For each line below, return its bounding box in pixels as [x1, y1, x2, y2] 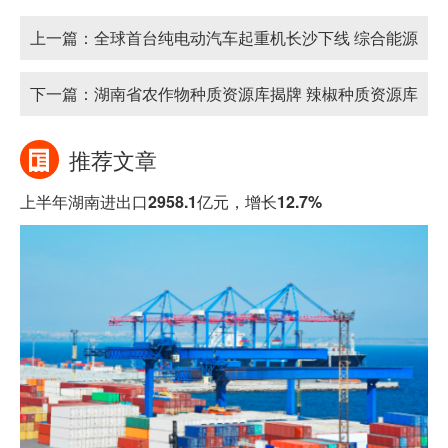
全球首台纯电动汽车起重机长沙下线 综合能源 [94, 26, 418, 49]
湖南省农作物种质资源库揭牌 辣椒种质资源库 [94, 82, 418, 105]
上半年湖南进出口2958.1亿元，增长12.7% [20, 190, 322, 213]
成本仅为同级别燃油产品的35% [30, 70, 254, 93]
